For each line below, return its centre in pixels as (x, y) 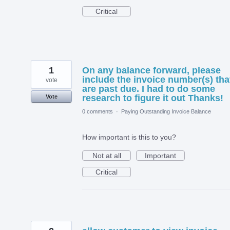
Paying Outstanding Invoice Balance (166, 111)
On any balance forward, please (151, 70)
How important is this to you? (129, 137)
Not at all (107, 155)
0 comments (98, 111)
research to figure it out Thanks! (153, 98)
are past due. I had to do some (149, 89)
